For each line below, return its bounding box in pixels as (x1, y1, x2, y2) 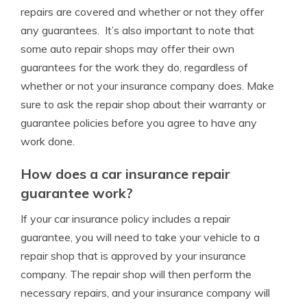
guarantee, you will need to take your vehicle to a (21, 230, 260, 244)
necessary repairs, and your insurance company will (21, 285, 270, 299)
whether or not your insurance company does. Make (21, 78, 274, 93)
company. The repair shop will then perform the (21, 267, 251, 281)
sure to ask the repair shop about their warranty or (21, 97, 266, 111)
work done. (21, 134, 75, 148)
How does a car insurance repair (21, 164, 230, 182)
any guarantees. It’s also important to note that (21, 23, 254, 37)
